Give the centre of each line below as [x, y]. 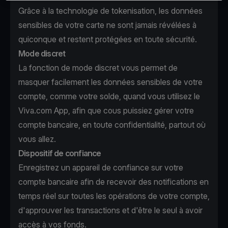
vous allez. [37, 139]
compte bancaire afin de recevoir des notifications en [113, 182]
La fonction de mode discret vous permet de [98, 68]
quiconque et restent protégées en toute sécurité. [108, 39]
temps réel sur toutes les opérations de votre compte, [114, 196]
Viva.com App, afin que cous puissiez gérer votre [106, 110]
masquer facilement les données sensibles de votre [110, 82]
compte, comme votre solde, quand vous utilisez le [109, 96]
